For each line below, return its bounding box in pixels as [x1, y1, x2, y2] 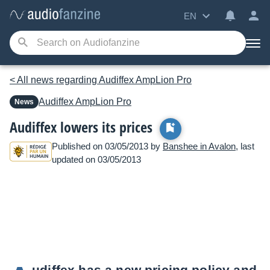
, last [236, 141, 254, 151]
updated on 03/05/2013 [52, 154, 141, 165]
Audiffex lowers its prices [10, 117, 152, 137]
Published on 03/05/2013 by [52, 141, 163, 151]
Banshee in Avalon [163, 141, 236, 151]
